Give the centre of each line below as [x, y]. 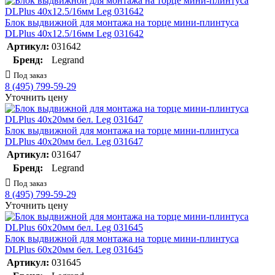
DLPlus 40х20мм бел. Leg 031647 [74, 142]
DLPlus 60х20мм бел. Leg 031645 [74, 250]
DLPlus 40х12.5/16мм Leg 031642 [74, 34]
